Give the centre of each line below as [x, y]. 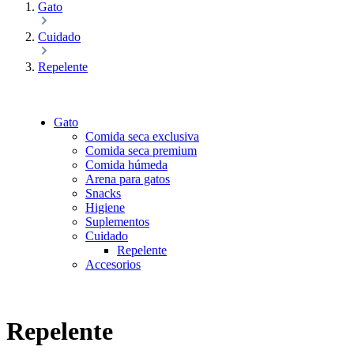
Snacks [103, 193]
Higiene [105, 207]
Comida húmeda [126, 165]
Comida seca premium [141, 151]
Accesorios [113, 264]
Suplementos [117, 222]
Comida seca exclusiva [142, 136]
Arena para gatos [128, 179]
